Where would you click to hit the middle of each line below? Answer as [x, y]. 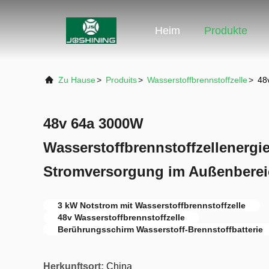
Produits [121, 80]
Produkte [226, 31]
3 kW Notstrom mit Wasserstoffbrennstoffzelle [152, 205]
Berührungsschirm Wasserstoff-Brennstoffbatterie [160, 229]
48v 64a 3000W [93, 123]
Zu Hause [77, 80]
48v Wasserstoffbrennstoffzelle [121, 217]
